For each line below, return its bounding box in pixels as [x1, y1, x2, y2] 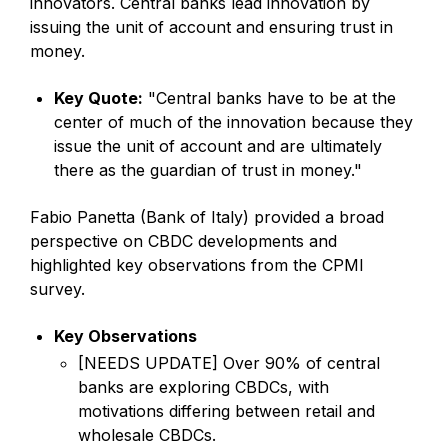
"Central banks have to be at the [143, 87, 396, 108]
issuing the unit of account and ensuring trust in [30, 16, 393, 37]
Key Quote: [54, 87, 143, 108]
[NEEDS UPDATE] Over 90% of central [78, 352, 380, 373]
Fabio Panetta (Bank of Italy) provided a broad [30, 206, 384, 227]
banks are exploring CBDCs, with [78, 376, 329, 397]
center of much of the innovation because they [54, 111, 413, 132]
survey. [30, 278, 85, 299]
